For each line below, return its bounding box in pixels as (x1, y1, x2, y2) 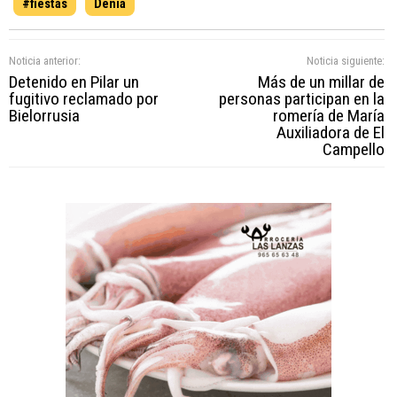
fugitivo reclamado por (9, 88, 159, 109)
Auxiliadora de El (276, 121, 385, 143)
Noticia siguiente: (306, 53, 385, 67)
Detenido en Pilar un (9, 71, 139, 92)
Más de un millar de (257, 71, 385, 92)
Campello (322, 138, 385, 160)
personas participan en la (218, 88, 385, 109)
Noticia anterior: (9, 53, 81, 67)
